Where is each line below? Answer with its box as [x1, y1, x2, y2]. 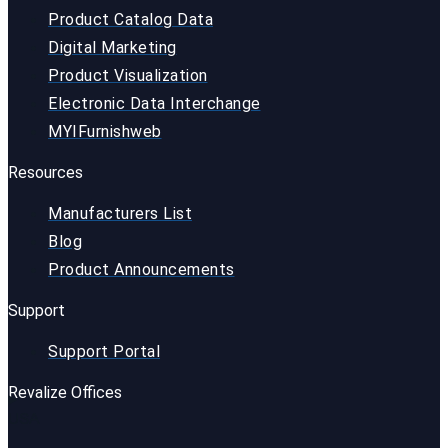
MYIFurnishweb [48, 122, 162, 142]
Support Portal [48, 342, 160, 362]
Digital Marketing [48, 38, 177, 58]
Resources [8, 163, 83, 183]
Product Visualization [48, 66, 208, 86]
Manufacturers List [48, 204, 192, 224]
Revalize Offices [8, 383, 122, 403]
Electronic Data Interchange [48, 94, 261, 114]
